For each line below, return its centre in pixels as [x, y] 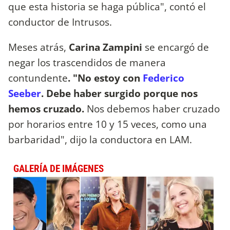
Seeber [25, 93]
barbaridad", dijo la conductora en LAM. [101, 139]
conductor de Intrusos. [60, 22]
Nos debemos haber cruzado [152, 108]
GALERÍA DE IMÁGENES [59, 168]
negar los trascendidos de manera [87, 62]
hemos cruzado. [46, 108]
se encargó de [177, 47]
